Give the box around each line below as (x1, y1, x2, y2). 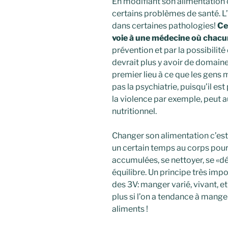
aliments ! (112, 204, 148, 214)
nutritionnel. (112, 106, 157, 117)
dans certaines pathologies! (112, 21, 216, 31)
